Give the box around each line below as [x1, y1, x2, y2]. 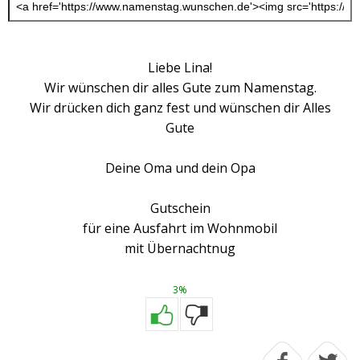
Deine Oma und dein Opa [104, 159, 256, 178]
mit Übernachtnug [125, 239, 235, 258]
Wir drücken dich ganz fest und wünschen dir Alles [29, 99, 331, 117]
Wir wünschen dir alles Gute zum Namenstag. [43, 79, 317, 97]
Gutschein [149, 199, 211, 218]
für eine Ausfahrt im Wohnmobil [83, 219, 277, 238]
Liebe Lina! [148, 59, 212, 77]
